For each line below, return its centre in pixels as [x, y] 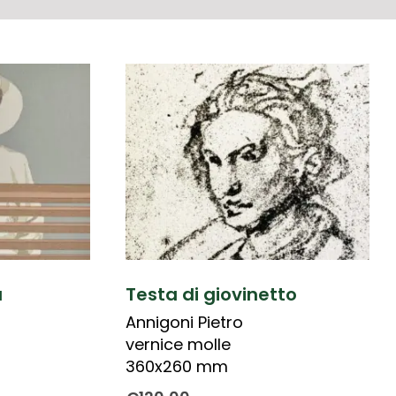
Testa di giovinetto [211, 294]
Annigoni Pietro [184, 322]
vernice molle [178, 344]
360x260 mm [176, 366]
